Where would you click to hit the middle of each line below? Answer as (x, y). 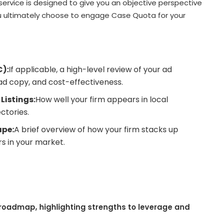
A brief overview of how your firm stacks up (96, 130)
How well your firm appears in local (101, 100)
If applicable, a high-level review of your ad (90, 70)
